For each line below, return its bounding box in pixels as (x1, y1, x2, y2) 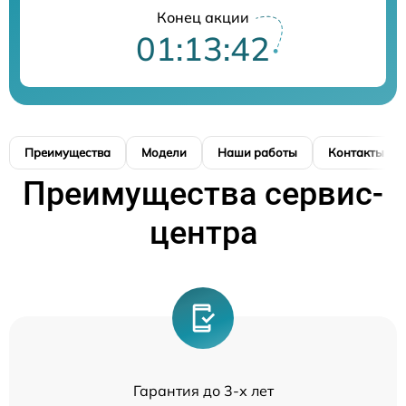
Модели (141, 145, 187, 159)
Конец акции (157, 8, 249, 26)
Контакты (328, 145, 384, 159)
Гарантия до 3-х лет (132, 382, 274, 400)
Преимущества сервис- (23, 175, 383, 213)
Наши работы (217, 145, 297, 159)
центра (149, 214, 257, 252)
